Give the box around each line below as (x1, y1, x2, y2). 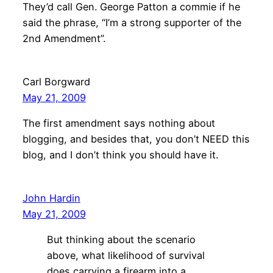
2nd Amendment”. (22, 32, 105, 44)
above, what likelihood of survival (46, 249, 205, 262)
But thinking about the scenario (46, 233, 196, 246)
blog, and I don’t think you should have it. (22, 148, 218, 161)
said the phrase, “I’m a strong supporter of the (22, 16, 241, 29)
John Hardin (22, 191, 80, 204)
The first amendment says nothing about (22, 116, 215, 129)
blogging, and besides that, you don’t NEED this (22, 132, 250, 145)
